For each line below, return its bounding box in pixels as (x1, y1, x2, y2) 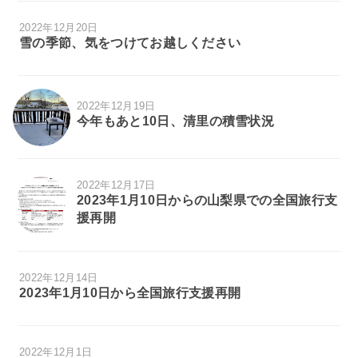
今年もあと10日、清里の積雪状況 (77, 114, 275, 129)
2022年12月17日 (77, 179, 156, 192)
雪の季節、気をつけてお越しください (19, 35, 241, 50)
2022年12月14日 (19, 271, 98, 284)
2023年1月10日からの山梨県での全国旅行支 (77, 193, 338, 208)
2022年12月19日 (77, 100, 156, 113)
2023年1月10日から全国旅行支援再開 (19, 285, 241, 300)
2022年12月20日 (19, 21, 98, 34)
